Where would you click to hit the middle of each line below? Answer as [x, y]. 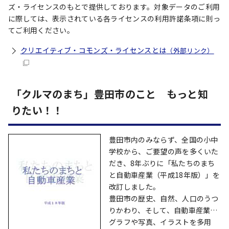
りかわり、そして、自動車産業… [163, 210]
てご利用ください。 [41, 30]
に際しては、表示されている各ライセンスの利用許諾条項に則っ [114, 18]
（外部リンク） [190, 50]
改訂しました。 [135, 187]
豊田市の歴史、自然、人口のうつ [164, 198]
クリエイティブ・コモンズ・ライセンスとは [94, 50]
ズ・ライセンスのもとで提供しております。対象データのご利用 [114, 7]
